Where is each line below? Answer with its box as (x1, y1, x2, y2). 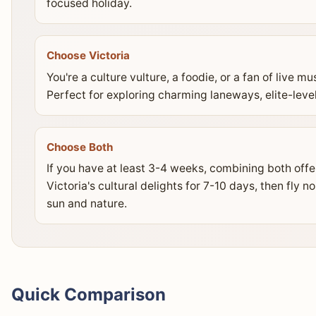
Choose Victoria (47, 49, 130, 63)
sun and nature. (47, 197, 127, 211)
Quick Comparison (11, 284, 166, 305)
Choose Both (47, 140, 113, 154)
